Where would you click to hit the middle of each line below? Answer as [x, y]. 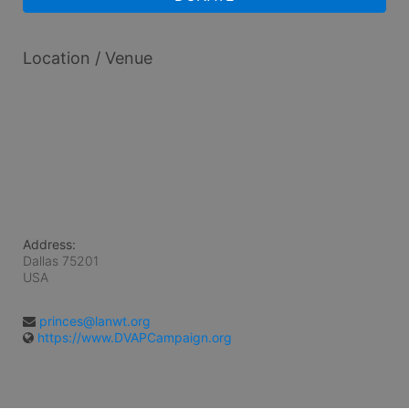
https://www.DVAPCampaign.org [135, 337]
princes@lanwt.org [95, 320]
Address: [49, 244]
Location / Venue [88, 58]
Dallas [41, 260]
